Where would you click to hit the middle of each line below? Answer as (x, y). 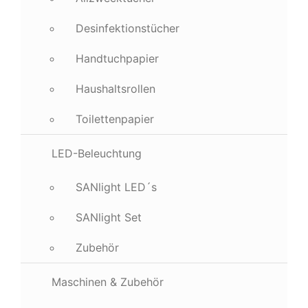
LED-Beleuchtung (97, 153)
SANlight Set (109, 217)
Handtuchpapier (117, 58)
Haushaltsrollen (115, 89)
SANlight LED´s (116, 187)
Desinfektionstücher (128, 28)
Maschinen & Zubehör (108, 282)
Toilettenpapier (115, 119)
